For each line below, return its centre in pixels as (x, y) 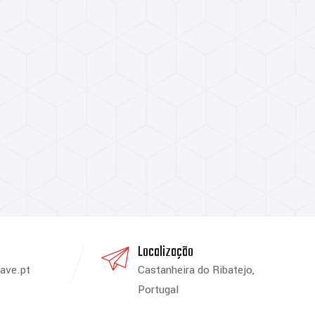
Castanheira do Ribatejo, (196, 270)
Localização (165, 252)
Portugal (158, 290)
